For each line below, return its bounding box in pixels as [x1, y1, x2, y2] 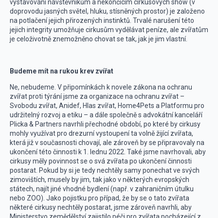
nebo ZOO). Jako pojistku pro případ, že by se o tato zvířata [10, 194, 189, 202]
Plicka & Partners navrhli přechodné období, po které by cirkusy [10, 120, 200, 128]
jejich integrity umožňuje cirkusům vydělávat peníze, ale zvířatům [10, 26, 208, 34]
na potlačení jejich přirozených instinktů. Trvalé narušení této [10, 17, 194, 24]
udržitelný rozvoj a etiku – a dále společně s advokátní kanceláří [10, 111, 202, 119]
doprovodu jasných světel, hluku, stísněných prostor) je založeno [10, 7, 205, 15]
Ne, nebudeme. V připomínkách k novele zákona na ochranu [10, 83, 192, 91]
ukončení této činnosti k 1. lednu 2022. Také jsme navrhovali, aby [10, 148, 206, 156]
